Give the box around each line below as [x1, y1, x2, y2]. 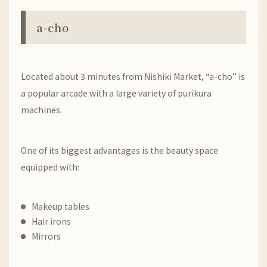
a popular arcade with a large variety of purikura [21, 87, 212, 99]
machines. [21, 104, 62, 116]
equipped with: [21, 161, 79, 173]
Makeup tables [32, 200, 89, 212]
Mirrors [32, 230, 61, 242]
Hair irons [32, 215, 71, 227]
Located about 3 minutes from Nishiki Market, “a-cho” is [21, 70, 245, 82]
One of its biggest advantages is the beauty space [21, 144, 218, 156]
